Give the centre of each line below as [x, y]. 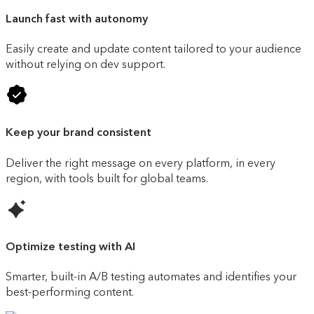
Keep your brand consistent [78, 132]
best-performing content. [70, 292]
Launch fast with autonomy [77, 18]
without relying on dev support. [86, 64]
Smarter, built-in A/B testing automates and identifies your [151, 277]
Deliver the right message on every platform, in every [141, 163]
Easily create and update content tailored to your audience [153, 49]
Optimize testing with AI [70, 246]
